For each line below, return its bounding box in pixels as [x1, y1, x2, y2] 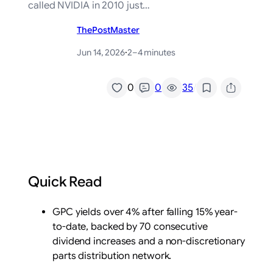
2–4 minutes [127, 47, 175, 58]
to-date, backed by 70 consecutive [52, 220, 208, 233]
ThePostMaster [77, 24, 140, 36]
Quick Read [28, 172, 102, 191]
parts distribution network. [52, 249, 172, 262]
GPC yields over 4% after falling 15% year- [52, 205, 238, 218]
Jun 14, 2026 [77, 47, 125, 58]
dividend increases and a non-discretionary [52, 235, 245, 247]
